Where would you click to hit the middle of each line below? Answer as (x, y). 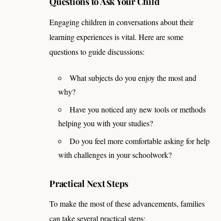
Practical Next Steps (89, 184)
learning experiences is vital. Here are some (116, 37)
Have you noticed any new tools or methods (138, 109)
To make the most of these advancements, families (127, 204)
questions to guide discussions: (97, 51)
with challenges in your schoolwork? (115, 154)
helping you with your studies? (106, 123)
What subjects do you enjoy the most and (133, 77)
